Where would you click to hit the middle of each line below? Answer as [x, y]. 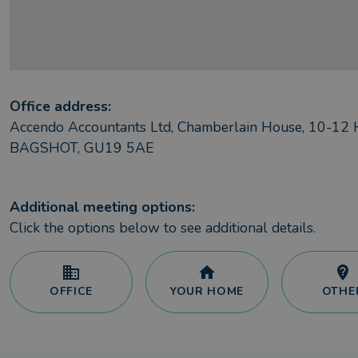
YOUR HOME [207, 291]
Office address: [60, 106]
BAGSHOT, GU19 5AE [82, 148]
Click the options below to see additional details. [163, 228]
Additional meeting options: [102, 207]
